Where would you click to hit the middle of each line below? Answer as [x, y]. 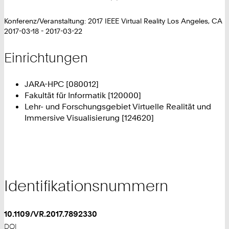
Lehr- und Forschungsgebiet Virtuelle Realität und [118, 107]
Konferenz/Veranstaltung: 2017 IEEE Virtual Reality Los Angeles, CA [113, 21]
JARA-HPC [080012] [62, 84]
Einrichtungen [46, 57]
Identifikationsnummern [86, 186]
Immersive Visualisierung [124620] [89, 118]
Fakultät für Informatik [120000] [83, 95]
